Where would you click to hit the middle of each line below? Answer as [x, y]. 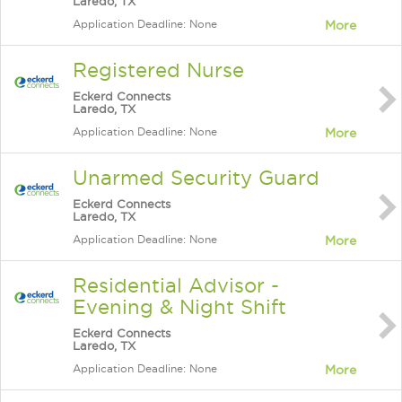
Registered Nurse [158, 70]
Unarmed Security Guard [196, 178]
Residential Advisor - [176, 285]
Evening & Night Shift [179, 307]
